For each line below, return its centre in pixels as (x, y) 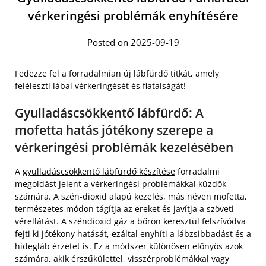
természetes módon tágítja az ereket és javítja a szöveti (124, 208)
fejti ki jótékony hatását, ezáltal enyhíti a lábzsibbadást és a (133, 233)
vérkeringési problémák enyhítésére (133, 15)
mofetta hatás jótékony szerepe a (114, 130)
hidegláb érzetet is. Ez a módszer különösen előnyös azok (129, 246)
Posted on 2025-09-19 (133, 42)
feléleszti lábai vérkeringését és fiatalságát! (100, 85)
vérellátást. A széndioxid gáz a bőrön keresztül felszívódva (130, 221)
